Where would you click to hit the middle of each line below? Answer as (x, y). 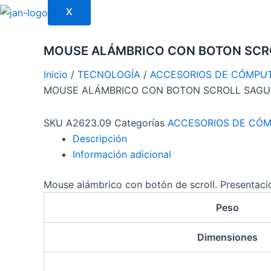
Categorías (139, 122)
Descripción (100, 138)
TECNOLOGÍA (109, 74)
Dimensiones (227, 237)
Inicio (56, 74)
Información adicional (122, 154)
